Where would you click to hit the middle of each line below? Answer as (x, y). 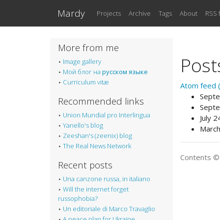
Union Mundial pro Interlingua (107, 115)
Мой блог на (82, 72)
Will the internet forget (96, 189)
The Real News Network (97, 146)
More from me (88, 48)
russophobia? (78, 199)
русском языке (125, 72)
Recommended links (101, 101)
